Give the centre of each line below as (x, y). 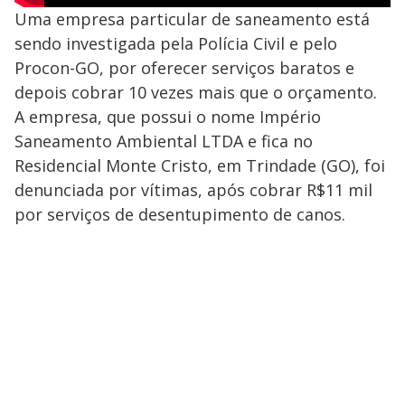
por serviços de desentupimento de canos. (180, 214)
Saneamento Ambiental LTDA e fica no (164, 141)
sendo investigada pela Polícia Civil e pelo (176, 43)
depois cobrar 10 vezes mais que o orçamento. (196, 92)
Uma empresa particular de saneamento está (192, 19)
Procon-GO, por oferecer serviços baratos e (184, 68)
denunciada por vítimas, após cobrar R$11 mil (193, 190)
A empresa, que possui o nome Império (168, 117)
